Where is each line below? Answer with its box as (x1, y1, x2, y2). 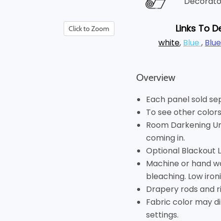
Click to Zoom (69, 24, 110, 34)
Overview (136, 72, 176, 83)
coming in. (146, 132, 185, 144)
